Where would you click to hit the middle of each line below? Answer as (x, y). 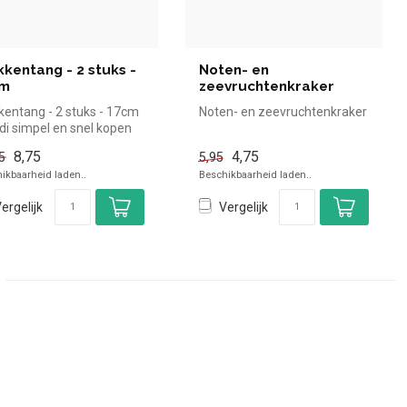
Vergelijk (243, 207)
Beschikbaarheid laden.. (255, 175)
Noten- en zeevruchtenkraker (283, 111)
